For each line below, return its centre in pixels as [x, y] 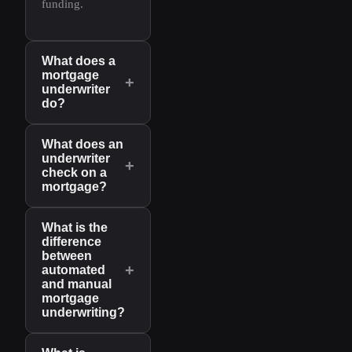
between [67, 256]
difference [71, 242]
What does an [82, 145]
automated [73, 270]
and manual [77, 284]
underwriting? [83, 313]
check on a [74, 173]
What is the [75, 228]
